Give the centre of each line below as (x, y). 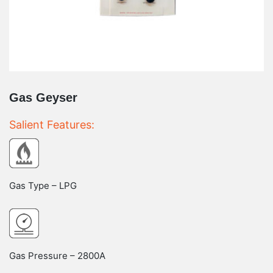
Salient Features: (52, 124)
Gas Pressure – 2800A (57, 255)
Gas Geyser (43, 97)
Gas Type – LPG (43, 185)
